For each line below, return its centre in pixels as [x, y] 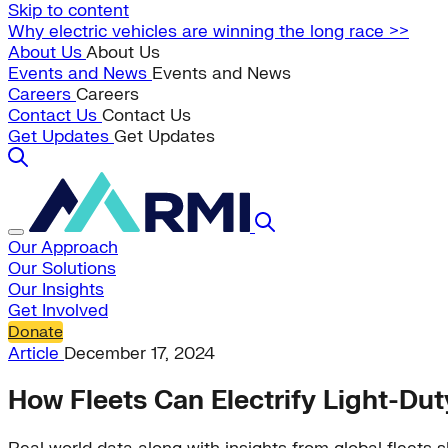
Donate [35, 332]
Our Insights [56, 289]
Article [36, 353]
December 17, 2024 [139, 353]
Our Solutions [62, 268]
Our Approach [63, 247]
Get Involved [58, 310]
